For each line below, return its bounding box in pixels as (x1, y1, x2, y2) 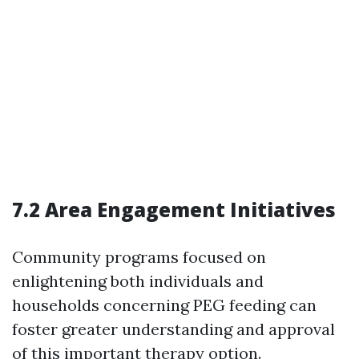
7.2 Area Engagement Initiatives (12, 196, 336, 224)
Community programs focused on (12, 247, 266, 268)
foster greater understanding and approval (12, 319, 335, 340)
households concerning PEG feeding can (12, 295, 317, 316)
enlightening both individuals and (12, 271, 264, 292)
